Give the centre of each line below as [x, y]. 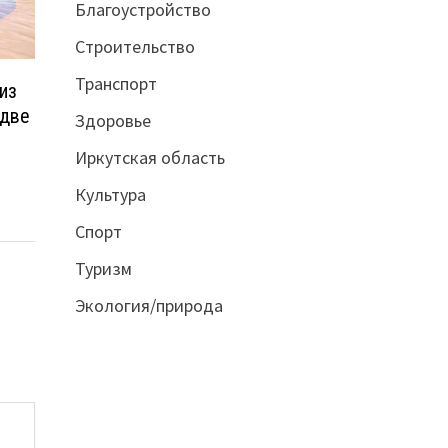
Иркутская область [149, 157]
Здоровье [112, 120]
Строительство [134, 46]
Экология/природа [148, 305]
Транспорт [115, 83]
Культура [110, 194]
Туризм [103, 268]
